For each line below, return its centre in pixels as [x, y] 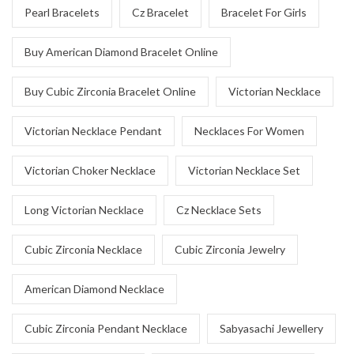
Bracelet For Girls [264, 12]
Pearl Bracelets [62, 12]
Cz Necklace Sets [219, 210]
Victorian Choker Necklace [90, 170]
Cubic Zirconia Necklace [83, 249]
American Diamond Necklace [94, 289]
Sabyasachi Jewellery [271, 328]
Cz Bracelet [160, 12]
